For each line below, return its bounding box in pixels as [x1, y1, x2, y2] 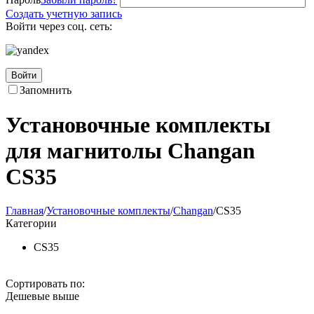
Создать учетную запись [6, 8, 122, 20]
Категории [6, 217, 57, 230]
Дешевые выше [6, 290, 79, 303]
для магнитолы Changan [6, 137, 255, 163]
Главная [6, 205, 43, 217]
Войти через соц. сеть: [6, 20, 112, 33]
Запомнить [20, 84, 71, 97]
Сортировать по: [6, 278, 85, 290]
